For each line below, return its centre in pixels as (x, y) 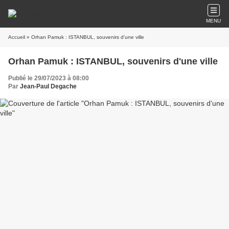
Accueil (17, 37)
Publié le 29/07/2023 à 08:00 (49, 78)
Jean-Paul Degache (48, 86)
